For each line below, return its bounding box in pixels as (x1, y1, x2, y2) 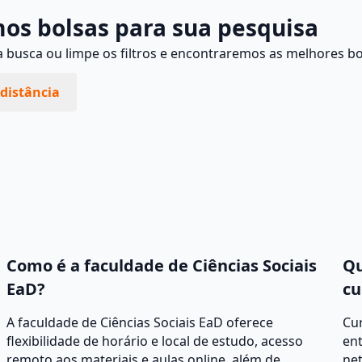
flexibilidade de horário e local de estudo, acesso (6, 332, 303, 350)
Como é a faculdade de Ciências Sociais (6, 255, 317, 276)
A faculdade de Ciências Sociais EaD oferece (6, 314, 273, 331)
